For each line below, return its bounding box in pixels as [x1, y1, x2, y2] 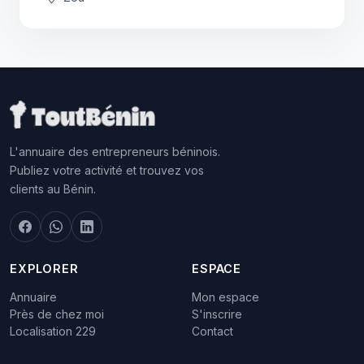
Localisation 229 [10, 324, 96, 338]
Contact [192, 324, 233, 338]
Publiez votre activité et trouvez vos [10, 163, 204, 177]
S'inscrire [192, 307, 242, 321]
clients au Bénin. [10, 182, 96, 196]
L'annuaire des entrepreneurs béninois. [10, 145, 220, 158]
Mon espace [192, 290, 259, 304]
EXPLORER [10, 262, 79, 275]
